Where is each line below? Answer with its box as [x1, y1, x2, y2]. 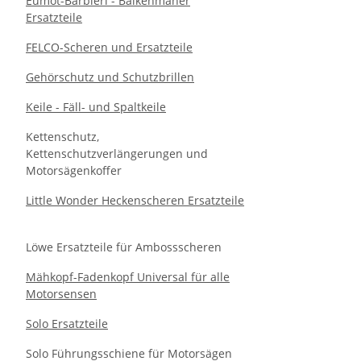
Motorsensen [26, 286, 97, 301]
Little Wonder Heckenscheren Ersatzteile [26, 193, 244, 208]
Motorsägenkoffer [26, 163, 122, 178]
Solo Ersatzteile [26, 316, 108, 331]
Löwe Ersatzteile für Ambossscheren [26, 239, 222, 255]
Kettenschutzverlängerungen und [26, 146, 208, 161]
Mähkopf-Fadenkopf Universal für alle [26, 269, 230, 284]
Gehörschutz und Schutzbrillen [26, 69, 194, 85]
